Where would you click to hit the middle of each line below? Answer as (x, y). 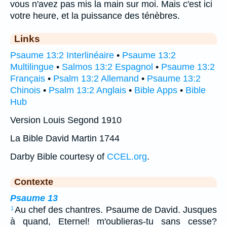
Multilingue (32, 67)
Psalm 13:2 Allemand (96, 78)
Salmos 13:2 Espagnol (107, 67)
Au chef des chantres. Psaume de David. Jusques (116, 210)
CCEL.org (127, 156)
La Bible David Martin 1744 (65, 138)
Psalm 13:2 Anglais (87, 90)
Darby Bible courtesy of (59, 156)
